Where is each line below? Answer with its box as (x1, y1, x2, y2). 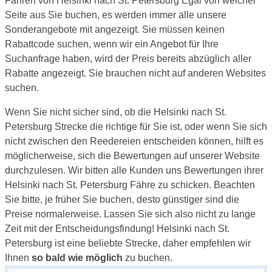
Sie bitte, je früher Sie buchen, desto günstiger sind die (5, 194, 239, 205)
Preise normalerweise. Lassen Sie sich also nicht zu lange (5, 208, 256, 219)
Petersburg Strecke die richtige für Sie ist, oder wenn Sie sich (5, 121, 267, 132)
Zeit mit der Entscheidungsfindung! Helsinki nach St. (5, 223, 229, 234)
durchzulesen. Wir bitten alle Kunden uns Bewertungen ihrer (5, 165, 263, 175)
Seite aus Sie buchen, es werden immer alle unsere (5, 9, 226, 20)
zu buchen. (123, 252, 172, 263)
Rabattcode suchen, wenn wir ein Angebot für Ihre (5, 38, 219, 49)
